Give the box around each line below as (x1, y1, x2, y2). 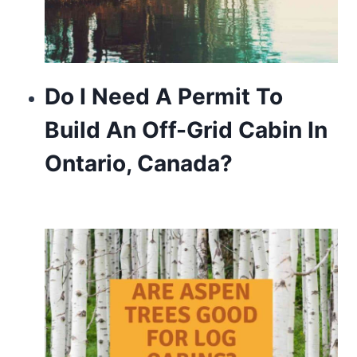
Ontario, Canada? (44, 150, 233, 178)
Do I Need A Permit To (44, 83, 283, 111)
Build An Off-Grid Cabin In (44, 116, 328, 144)
